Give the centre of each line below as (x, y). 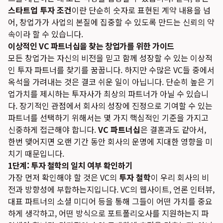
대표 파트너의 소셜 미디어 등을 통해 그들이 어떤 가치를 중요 (110, 201)
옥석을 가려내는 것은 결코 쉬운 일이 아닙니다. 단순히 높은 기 (111, 82)
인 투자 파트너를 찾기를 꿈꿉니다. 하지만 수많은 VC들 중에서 (111, 70)
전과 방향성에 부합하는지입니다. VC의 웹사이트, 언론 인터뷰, (111, 189)
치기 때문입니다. (36, 153)
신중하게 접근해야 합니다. (53, 129)
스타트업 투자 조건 (40, 10)
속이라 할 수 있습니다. (46, 34)
